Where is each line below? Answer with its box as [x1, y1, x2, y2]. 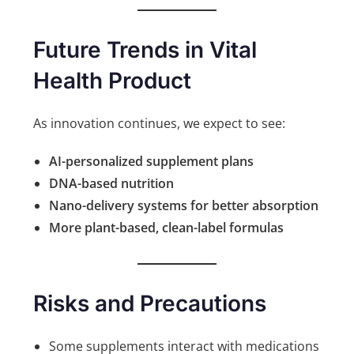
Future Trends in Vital [33, 36, 258, 64]
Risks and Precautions [33, 290, 267, 318]
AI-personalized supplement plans [49, 153, 254, 171]
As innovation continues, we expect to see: [33, 115, 286, 133]
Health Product [33, 67, 192, 95]
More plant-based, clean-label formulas [49, 219, 284, 237]
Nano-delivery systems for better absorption [49, 197, 319, 215]
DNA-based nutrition [49, 175, 175, 193]
